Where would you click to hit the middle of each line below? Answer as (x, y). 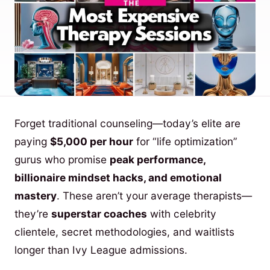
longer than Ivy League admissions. (101, 250)
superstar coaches (99, 214)
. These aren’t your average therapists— (154, 196)
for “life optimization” (185, 142)
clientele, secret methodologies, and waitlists (124, 232)
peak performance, (158, 160)
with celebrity (182, 214)
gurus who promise (62, 160)
